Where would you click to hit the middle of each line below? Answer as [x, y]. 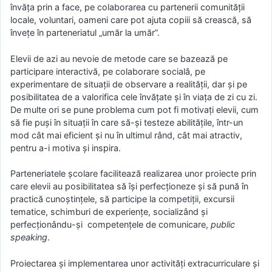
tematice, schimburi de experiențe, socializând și [109, 212]
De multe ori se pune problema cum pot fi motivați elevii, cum [134, 109]
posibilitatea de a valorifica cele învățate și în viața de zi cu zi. [134, 97]
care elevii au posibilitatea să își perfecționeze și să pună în [129, 186]
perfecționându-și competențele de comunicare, [110, 225]
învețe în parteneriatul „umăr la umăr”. [85, 32]
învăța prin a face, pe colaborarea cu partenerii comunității [127, 7]
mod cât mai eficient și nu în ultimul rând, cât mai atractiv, [126, 135]
